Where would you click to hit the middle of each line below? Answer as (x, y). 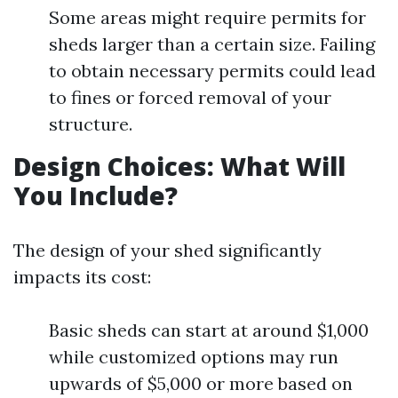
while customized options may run (194, 357)
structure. (91, 124)
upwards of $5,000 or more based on (201, 383)
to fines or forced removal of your (190, 97)
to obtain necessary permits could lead (212, 71)
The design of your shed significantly (167, 250)
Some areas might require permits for (207, 17)
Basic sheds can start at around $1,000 (209, 330)
